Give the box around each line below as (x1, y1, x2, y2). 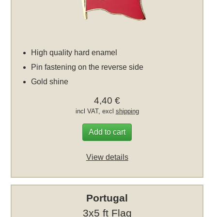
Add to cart (89, 127, 126, 136)
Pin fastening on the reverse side (31, 62, 144, 71)
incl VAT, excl (75, 107, 116, 115)
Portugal (86, 192, 128, 203)
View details (86, 153, 128, 161)
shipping (115, 107, 139, 115)
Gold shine (31, 77, 69, 86)
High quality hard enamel (31, 48, 118, 57)
